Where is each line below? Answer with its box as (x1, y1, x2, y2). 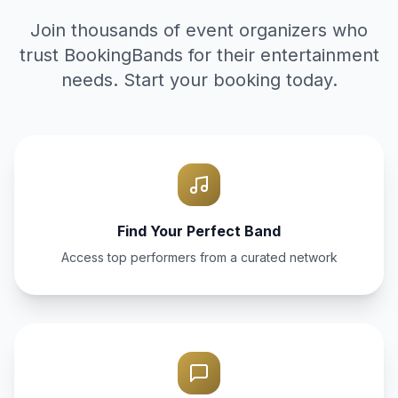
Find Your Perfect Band (117, 222, 281, 240)
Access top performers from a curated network (60, 250, 338, 265)
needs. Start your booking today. (60, 69, 338, 91)
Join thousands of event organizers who (30, 20, 368, 41)
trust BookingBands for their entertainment (19, 44, 379, 66)
